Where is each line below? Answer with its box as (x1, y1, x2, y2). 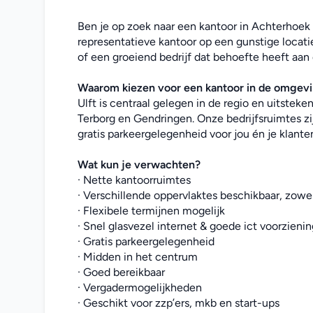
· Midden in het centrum (78, 250, 198, 263)
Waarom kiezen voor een (78, 81, 205, 94)
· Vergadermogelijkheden (78, 281, 202, 294)
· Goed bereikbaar (78, 265, 165, 279)
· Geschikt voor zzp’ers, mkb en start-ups (78, 296, 279, 310)
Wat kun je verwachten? (78, 158, 201, 171)
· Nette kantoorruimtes (78, 173, 191, 187)
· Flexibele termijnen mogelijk (78, 204, 225, 217)
